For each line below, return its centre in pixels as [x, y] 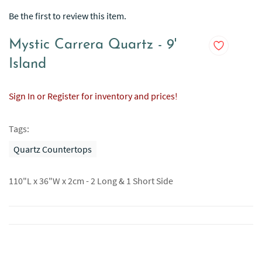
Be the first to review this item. [68, 16]
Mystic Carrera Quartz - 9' [93, 45]
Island [27, 64]
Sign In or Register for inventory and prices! [93, 96]
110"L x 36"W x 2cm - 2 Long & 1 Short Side [91, 181]
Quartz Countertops [53, 149]
